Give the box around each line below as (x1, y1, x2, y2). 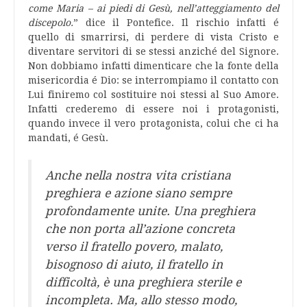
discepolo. (28, 17, 73, 28)
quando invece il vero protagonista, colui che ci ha (28, 118, 279, 129)
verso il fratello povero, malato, (45, 240, 223, 254)
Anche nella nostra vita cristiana (45, 169, 231, 182)
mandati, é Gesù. (28, 132, 108, 143)
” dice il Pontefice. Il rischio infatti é (73, 17, 279, 28)
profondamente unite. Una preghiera (45, 204, 256, 218)
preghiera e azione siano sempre (45, 186, 232, 200)
